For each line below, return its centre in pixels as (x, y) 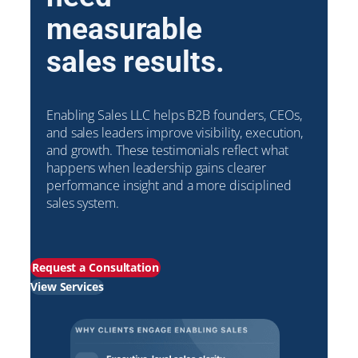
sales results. (135, 62)
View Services (67, 287)
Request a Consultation (95, 268)
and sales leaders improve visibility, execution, (175, 132)
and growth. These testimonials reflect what (167, 150)
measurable (124, 30)
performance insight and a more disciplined (169, 185)
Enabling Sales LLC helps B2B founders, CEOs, (174, 115)
